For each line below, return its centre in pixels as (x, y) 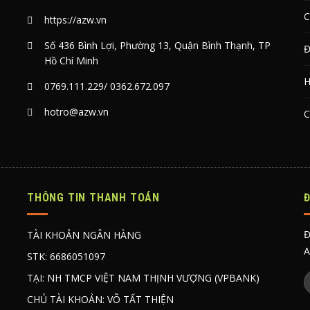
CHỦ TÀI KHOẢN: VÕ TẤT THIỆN (100, 300)
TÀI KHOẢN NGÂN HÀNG (84, 235)
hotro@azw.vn (76, 112)
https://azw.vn (75, 20)
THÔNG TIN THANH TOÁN (93, 197)
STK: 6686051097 (66, 257)
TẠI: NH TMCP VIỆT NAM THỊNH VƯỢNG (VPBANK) (143, 278)
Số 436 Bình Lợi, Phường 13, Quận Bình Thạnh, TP (157, 46)
